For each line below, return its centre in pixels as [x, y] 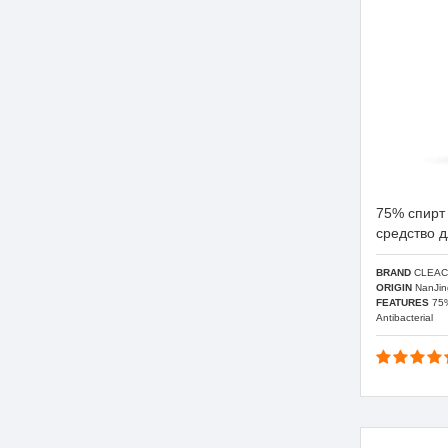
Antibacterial [404, 317]
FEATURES [402, 302]
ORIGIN [394, 287]
